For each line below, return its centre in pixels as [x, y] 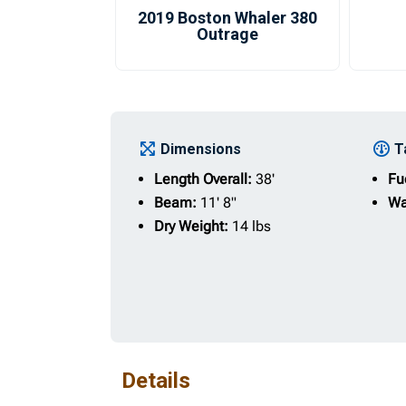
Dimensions [201, 149]
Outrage [227, 34]
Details [156, 381]
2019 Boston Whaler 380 [227, 18]
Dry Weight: [193, 226]
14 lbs [252, 226]
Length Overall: [205, 179]
